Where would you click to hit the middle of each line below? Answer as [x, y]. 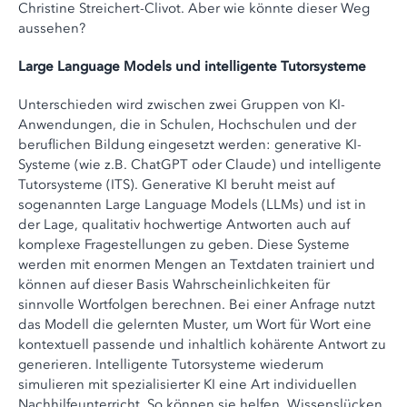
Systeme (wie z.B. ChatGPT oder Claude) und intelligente [200, 164]
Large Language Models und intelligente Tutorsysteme [192, 66]
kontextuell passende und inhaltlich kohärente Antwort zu [202, 344]
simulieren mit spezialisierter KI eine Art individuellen [188, 384]
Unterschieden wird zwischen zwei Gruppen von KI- [182, 104]
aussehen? [52, 28]
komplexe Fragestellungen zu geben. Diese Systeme [184, 244]
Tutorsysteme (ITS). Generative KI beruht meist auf [176, 184]
